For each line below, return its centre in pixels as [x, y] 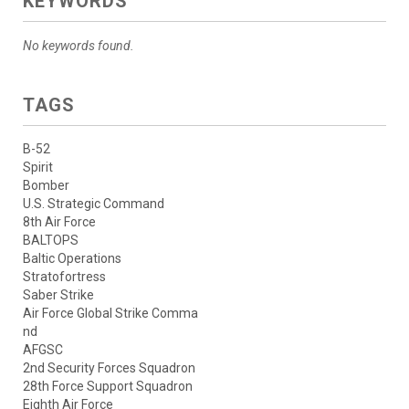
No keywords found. [79, 45]
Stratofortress [64, 276]
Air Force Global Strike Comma [110, 313]
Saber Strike [58, 294]
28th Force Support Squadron [108, 386]
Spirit [38, 167]
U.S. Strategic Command [94, 203]
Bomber [46, 185]
